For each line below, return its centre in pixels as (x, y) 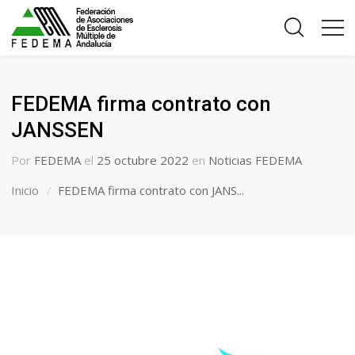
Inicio (25, 190)
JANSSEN (58, 130)
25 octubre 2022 (143, 160)
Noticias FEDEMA (256, 160)
